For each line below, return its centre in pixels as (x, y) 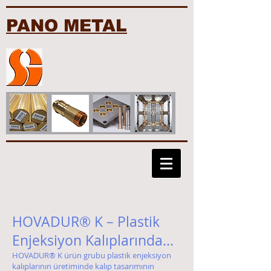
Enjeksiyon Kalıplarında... (93, 240)
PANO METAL (67, 26)
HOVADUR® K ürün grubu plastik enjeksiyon (92, 255)
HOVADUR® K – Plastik (86, 222)
